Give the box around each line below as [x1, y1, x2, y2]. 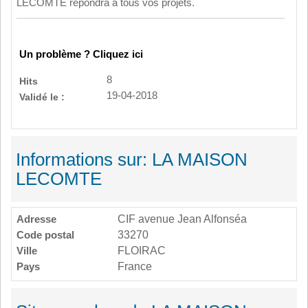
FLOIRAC [118, 245, 166, 256]
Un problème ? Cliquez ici [19, 49, 143, 60]
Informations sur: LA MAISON [16, 149, 247, 170]
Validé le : [19, 91, 65, 102]
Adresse [16, 213, 56, 225]
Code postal [16, 229, 74, 241]
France [118, 261, 152, 272]
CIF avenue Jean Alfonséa [118, 213, 247, 225]
